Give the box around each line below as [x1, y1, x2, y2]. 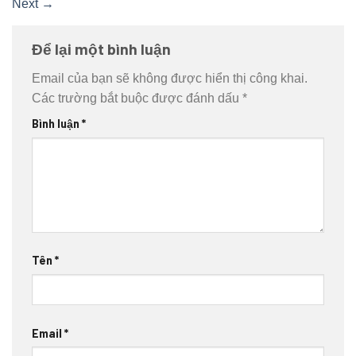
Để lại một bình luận [32, 39, 174, 58]
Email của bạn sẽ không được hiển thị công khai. [32, 72, 308, 86]
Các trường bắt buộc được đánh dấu [32, 91, 242, 106]
